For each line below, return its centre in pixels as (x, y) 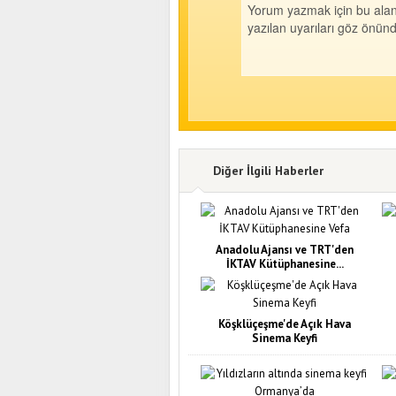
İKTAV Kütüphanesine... (285, 263)
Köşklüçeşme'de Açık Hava (285, 324)
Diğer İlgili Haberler (268, 170)
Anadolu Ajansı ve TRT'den (285, 249)
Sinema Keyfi (285, 338)
